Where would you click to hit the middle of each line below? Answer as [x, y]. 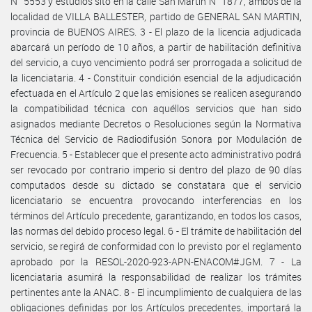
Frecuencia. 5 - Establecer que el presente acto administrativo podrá [156, 154]
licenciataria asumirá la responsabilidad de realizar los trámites [156, 276]
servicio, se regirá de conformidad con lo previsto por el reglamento [156, 246]
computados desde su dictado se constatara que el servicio [156, 185]
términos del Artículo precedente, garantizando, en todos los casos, [156, 215]
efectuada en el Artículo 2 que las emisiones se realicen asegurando [156, 93]
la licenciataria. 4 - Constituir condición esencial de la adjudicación [156, 77]
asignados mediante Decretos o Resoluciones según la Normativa [156, 123]
